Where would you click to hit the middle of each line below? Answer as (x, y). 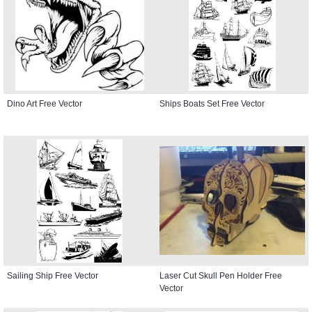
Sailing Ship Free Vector (53, 275)
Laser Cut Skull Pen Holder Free (221, 275)
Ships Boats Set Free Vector (212, 103)
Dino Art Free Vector (45, 103)
